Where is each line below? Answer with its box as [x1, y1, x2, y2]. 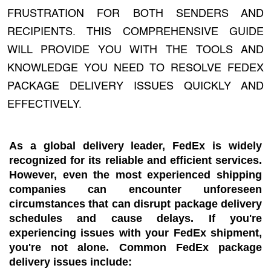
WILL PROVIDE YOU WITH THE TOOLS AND [7, 45, 264, 56]
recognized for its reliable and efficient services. [9, 154, 262, 166]
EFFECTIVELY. [7, 99, 82, 110]
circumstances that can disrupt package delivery [9, 198, 262, 210]
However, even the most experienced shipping [9, 169, 262, 181]
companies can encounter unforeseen [9, 183, 262, 195]
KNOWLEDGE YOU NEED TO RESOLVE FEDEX [7, 63, 264, 74]
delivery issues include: [9, 256, 132, 268]
